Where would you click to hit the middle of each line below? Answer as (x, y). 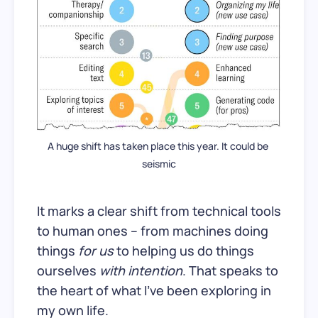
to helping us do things (184, 250)
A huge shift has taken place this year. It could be (158, 146)
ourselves (68, 270)
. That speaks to (230, 270)
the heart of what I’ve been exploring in (154, 290)
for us (96, 250)
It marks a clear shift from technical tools (159, 210)
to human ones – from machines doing (153, 230)
